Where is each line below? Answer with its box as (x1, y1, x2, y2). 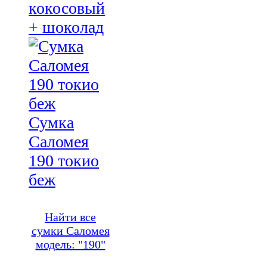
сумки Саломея (31, 223, 110, 237)
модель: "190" (35, 237, 105, 251)
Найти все (45, 210, 96, 223)
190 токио (29, 151, 99, 170)
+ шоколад (29, 17, 104, 36)
